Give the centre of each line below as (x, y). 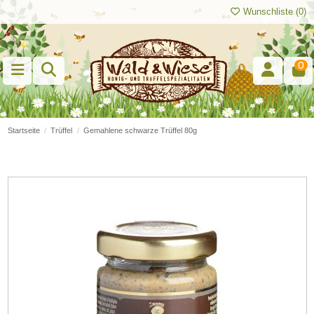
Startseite (23, 131)
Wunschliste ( (270, 12)
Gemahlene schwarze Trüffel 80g (140, 131)
